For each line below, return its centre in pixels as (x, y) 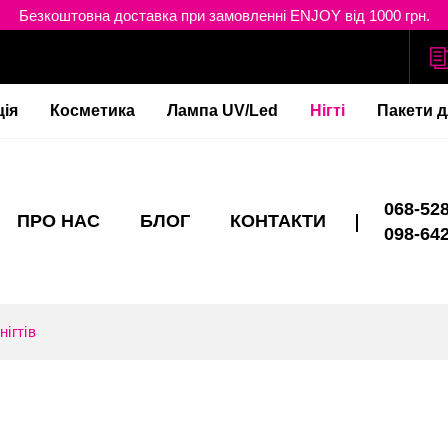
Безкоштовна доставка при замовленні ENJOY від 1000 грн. (224, 15)
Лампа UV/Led (222, 111)
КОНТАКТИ (277, 221)
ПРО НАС (58, 221)
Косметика (92, 111)
